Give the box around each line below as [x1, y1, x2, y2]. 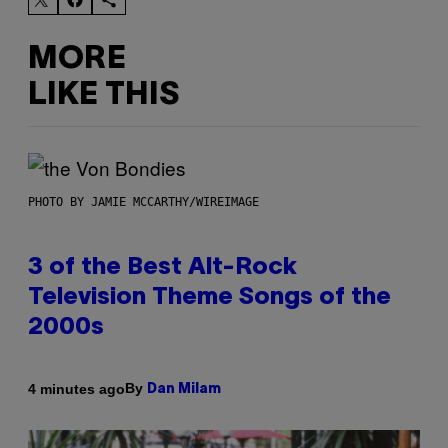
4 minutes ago [28, 380, 125, 397]
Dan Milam [147, 383, 221, 397]
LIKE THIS [28, 80, 179, 110]
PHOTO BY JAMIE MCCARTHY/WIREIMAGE [28, 195, 259, 210]
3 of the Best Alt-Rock [28, 257, 297, 280]
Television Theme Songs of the [28, 287, 391, 310]
